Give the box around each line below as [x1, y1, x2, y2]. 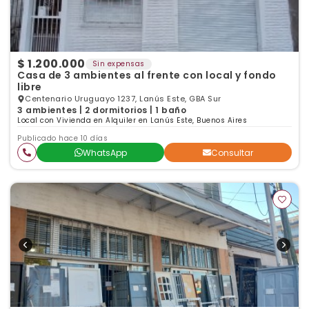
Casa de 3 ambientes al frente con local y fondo [17, 68, 277, 82]
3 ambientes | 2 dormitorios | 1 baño [17, 104, 186, 116]
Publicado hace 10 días [17, 133, 108, 143]
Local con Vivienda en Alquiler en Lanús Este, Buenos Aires [17, 115, 247, 126]
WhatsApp [82, 146, 127, 159]
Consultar [211, 146, 253, 159]
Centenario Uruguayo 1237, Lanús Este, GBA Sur [25, 93, 221, 104]
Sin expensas [92, 59, 145, 69]
